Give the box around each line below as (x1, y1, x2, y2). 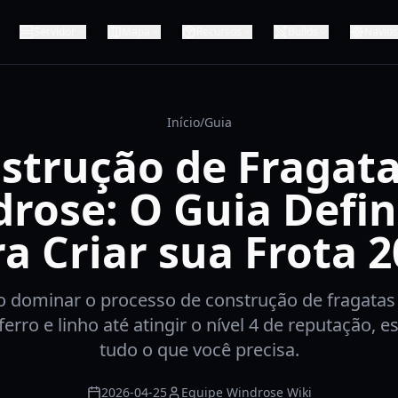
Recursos (196, 24, 242, 39)
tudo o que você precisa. (99, 338, 299, 362)
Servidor (34, 24, 76, 39)
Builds (288, 24, 318, 39)
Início (166, 114, 200, 131)
